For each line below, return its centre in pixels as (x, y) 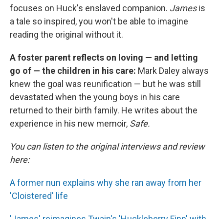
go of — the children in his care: (74, 71)
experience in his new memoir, (70, 123)
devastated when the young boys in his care (95, 97)
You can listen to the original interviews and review (107, 146)
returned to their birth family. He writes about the (104, 110)
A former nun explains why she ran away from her (106, 183)
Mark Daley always (173, 71)
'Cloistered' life (39, 196)
